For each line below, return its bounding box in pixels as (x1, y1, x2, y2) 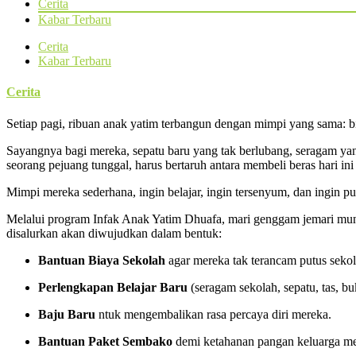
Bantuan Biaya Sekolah (38, 253, 165, 267)
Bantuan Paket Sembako (38, 334, 172, 348)
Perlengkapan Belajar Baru (38, 280, 188, 294)
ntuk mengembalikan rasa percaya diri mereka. (99, 307, 331, 321)
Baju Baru (38, 307, 99, 321)
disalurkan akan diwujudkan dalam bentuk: (6, 226, 222, 240)
